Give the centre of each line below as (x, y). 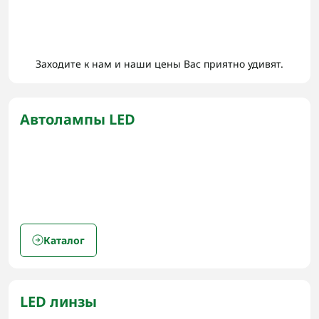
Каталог (64, 240)
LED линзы (58, 301)
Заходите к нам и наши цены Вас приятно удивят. (159, 63)
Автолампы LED (78, 119)
